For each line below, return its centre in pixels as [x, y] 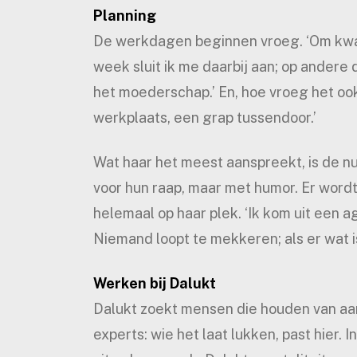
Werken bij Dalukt [155, 283]
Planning [125, 15]
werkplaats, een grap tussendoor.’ [205, 117]
